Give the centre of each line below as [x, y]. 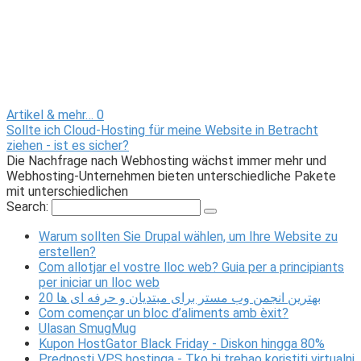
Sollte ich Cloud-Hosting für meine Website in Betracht [162, 131]
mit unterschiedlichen [67, 192]
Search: [29, 207]
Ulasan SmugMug [87, 329]
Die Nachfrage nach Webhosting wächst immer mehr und [166, 161]
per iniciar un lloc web [99, 283]
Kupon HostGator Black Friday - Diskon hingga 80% [182, 344]
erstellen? [67, 252]
